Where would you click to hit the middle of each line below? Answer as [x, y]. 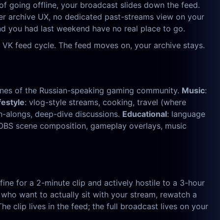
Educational [145, 114]
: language [186, 114]
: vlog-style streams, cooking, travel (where [105, 102]
